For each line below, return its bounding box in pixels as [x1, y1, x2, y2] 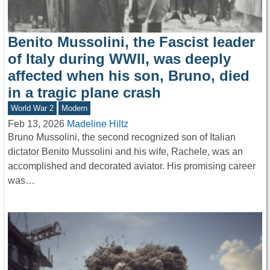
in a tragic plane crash [8, 84, 161, 101]
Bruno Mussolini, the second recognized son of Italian [8, 131, 236, 142]
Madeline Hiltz [67, 118, 128, 129]
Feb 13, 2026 [8, 118, 64, 129]
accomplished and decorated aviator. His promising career [8, 160, 256, 171]
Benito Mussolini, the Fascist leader [8, 34, 255, 51]
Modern [61, 104, 88, 113]
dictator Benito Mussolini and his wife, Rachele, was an [8, 146, 243, 157]
